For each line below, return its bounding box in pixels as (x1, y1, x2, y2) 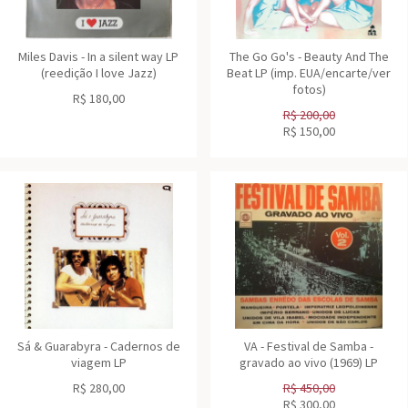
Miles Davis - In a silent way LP (18, 48, 178, 65)
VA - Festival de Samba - (244, 338, 373, 354)
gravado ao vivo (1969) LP (240, 354, 378, 371)
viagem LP (70, 354, 127, 371)
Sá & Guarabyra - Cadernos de (16, 338, 180, 354)
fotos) (291, 81, 326, 97)
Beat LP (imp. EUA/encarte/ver (227, 65, 391, 81)
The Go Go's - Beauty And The (229, 48, 389, 65)
